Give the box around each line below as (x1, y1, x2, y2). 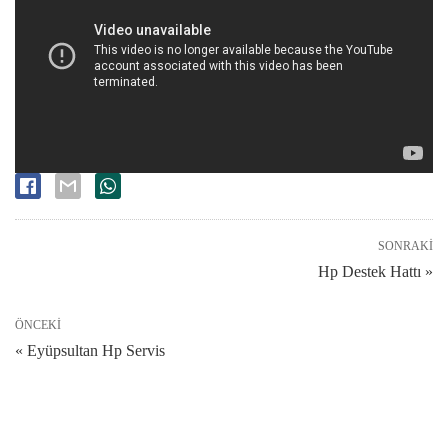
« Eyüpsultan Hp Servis (15, 342, 165, 360)
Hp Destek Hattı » (318, 263, 433, 281)
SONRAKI (378, 239, 433, 254)
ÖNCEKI (15, 318, 61, 333)
